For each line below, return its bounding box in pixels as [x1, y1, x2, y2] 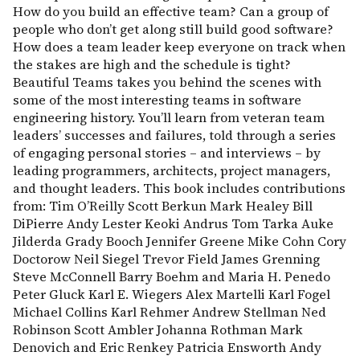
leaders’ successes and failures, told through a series [13, 126, 336, 144]
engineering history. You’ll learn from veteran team [13, 108, 325, 126]
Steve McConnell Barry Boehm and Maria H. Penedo [13, 268, 330, 285]
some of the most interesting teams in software [13, 91, 301, 108]
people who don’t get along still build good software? [13, 20, 333, 38]
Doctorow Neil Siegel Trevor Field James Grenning [13, 250, 320, 268]
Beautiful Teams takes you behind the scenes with [13, 73, 321, 91]
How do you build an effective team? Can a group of [13, 2, 329, 20]
